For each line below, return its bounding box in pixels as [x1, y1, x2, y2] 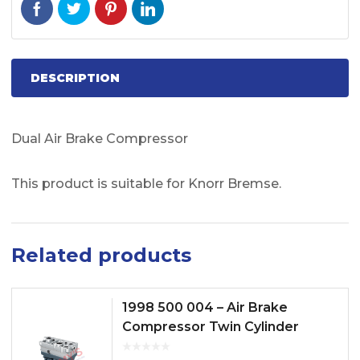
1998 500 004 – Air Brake [122, 300, 288, 315]
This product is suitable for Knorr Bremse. [11, 176, 281, 191]
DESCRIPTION [31, 71, 120, 85]
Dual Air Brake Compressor [11, 131, 188, 146]
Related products [11, 243, 191, 267]
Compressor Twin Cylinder [122, 319, 299, 334]
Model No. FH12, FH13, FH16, [122, 338, 306, 354]
